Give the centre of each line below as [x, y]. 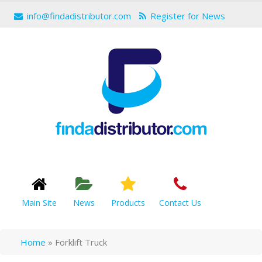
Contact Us [180, 203]
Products [128, 203]
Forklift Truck [81, 242]
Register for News [188, 16]
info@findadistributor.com [79, 16]
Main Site [39, 203]
